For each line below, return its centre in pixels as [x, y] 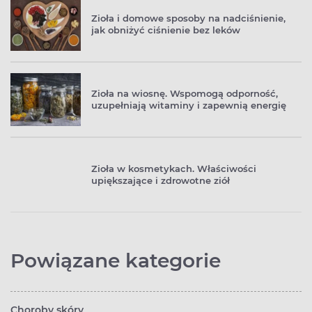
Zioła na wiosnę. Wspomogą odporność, [185, 93]
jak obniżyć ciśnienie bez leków [166, 30]
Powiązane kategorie [116, 260]
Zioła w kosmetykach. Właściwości [174, 168]
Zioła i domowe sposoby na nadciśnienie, [188, 18]
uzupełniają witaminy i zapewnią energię [189, 105]
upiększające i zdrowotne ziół [161, 180]
